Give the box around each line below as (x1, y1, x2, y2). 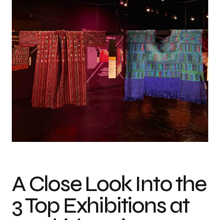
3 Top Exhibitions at (12, 192, 189, 219)
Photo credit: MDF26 (154, 134, 208, 141)
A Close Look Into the (12, 171, 206, 197)
